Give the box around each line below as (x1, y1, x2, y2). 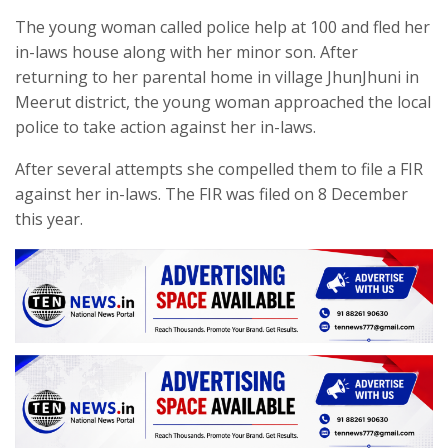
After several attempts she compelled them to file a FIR (15, 158, 423, 181)
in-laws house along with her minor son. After (15, 41, 358, 64)
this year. (15, 208, 83, 231)
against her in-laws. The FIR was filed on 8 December (15, 183, 408, 206)
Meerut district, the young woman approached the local (15, 91, 431, 114)
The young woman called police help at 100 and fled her (15, 16, 430, 39)
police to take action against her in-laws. (15, 116, 316, 139)
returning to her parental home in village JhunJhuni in (15, 66, 419, 89)
